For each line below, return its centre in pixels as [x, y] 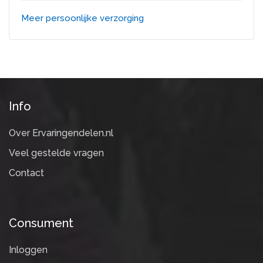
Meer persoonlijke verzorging [82, 18]
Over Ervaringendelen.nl [61, 133]
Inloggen [28, 249]
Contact [26, 173]
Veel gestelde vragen [56, 153]
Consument [41, 223]
